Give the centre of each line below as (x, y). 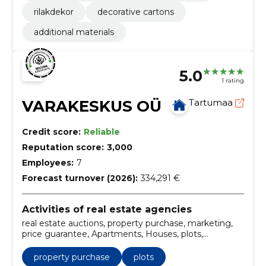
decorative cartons (135, 12)
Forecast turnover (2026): (80, 178)
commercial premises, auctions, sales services (116, 245)
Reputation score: (63, 147)
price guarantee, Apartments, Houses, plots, (112, 234)
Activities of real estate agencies (107, 209)
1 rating (233, 81)
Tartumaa (212, 102)
